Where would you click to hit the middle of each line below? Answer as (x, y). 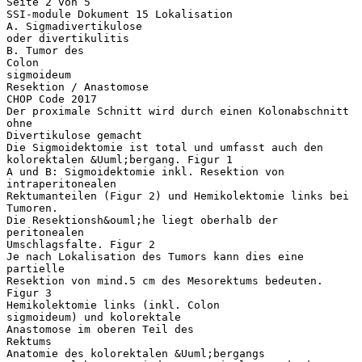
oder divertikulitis (68, 38)
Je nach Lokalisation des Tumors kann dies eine (155, 256)
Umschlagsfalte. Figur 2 (81, 244)
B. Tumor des (45, 50)
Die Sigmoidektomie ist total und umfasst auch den (165, 147)
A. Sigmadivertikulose (74, 26)
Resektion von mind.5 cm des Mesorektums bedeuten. (165, 280)
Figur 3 (29, 293)
